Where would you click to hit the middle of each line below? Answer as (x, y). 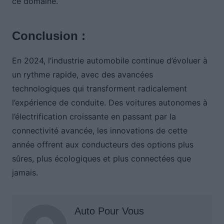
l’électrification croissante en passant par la (94, 117)
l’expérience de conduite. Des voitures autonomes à (109, 103)
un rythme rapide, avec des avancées (82, 75)
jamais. (25, 173)
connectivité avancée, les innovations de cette (99, 131)
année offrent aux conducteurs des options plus (102, 145)
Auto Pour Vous (109, 211)
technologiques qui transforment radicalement (99, 89)
